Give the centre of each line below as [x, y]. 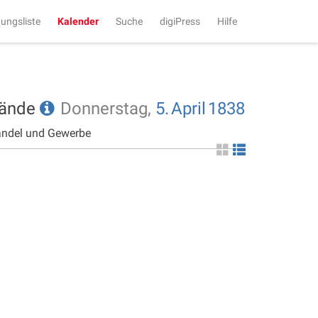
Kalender [78, 21]
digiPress [180, 21]
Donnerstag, [108, 109]
